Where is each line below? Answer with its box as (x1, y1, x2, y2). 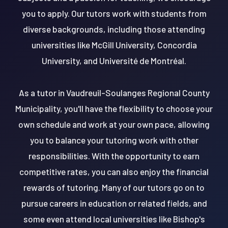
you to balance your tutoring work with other (30, 134, 198, 145)
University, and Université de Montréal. (42, 55, 186, 66)
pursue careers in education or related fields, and (21, 197, 207, 208)
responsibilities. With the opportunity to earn (28, 150, 199, 161)
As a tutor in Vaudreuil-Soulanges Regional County (18, 87, 210, 98)
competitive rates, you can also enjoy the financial (19, 166, 209, 177)
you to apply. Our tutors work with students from (21, 8, 207, 18)
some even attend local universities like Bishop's (23, 213, 205, 224)
